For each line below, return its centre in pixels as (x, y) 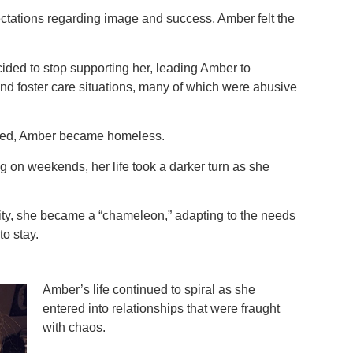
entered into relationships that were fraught (162, 309)
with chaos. (74, 328)
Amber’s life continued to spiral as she (149, 290)
